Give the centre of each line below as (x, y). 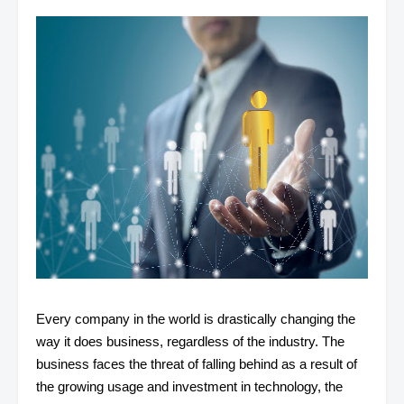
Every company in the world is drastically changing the (196, 319)
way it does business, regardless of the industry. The (190, 341)
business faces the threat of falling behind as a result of (197, 364)
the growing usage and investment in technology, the (189, 386)
